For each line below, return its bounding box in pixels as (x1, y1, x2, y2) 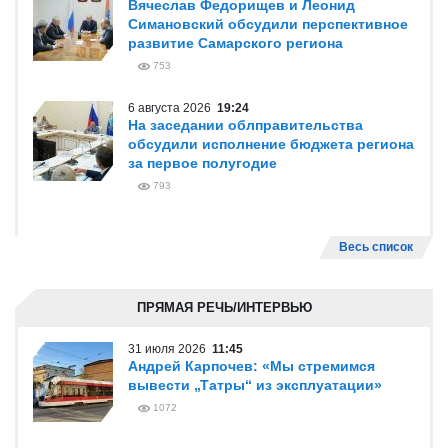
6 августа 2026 (128, 101, 217, 115)
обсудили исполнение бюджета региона (128, 136, 414, 152)
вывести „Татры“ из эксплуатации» (128, 377, 382, 393)
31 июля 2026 (128, 342, 212, 356)
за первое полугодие (128, 155, 277, 171)
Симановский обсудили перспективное (128, 16, 408, 32)
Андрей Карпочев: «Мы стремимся (128, 358, 375, 374)
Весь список (339, 240, 413, 254)
